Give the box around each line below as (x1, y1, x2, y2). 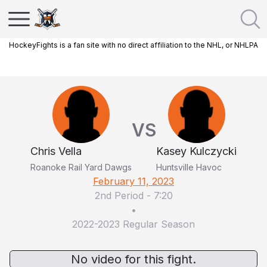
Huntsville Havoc (156, 162, 222, 172)
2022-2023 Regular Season (72, 218, 195, 230)
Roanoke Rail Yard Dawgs (30, 162, 132, 172)
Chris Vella (30, 145, 82, 157)
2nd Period (94, 190, 144, 201)
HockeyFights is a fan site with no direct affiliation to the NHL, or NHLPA (9, 41, 258, 49)
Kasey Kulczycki (156, 145, 237, 157)
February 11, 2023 (93, 175, 174, 187)
